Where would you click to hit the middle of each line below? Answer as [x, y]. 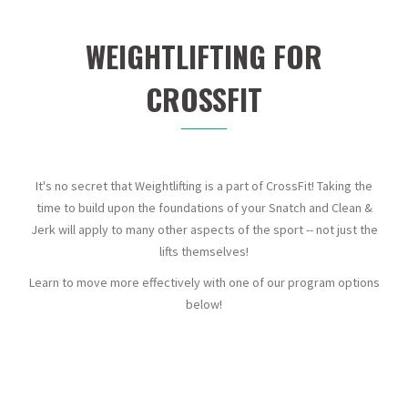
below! [204, 304]
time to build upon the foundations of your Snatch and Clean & [204, 208]
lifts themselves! [204, 251]
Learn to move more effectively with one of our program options [204, 282]
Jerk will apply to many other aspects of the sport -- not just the [204, 229]
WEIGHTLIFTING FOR [204, 56]
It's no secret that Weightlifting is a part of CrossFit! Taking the [204, 186]
